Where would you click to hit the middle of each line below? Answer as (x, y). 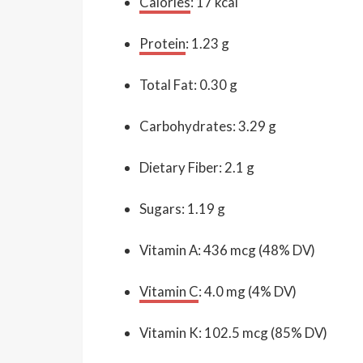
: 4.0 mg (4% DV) (248, 291)
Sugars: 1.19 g (182, 208)
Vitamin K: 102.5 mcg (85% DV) (233, 332)
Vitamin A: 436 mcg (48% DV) (227, 250)
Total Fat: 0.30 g (188, 84)
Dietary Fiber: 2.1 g (197, 167)
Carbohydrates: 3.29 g (208, 126)
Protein (162, 43)
